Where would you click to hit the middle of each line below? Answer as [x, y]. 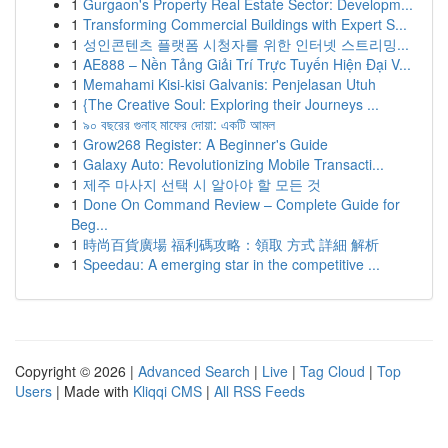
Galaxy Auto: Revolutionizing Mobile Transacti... [233, 164]
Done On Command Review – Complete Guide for [241, 204]
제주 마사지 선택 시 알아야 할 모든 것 [202, 184]
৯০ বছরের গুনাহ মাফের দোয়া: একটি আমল [179, 124]
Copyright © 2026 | [76, 371]
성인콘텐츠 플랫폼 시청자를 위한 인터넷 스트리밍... [246, 44]
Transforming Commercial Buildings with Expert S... [245, 24]
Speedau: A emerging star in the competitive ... [231, 264]
